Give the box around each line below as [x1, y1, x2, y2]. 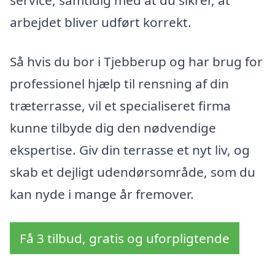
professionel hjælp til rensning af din [10, 74, 229, 92]
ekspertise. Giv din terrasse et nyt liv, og [10, 141, 250, 158]
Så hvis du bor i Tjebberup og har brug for [10, 52, 263, 70]
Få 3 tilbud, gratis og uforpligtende [20, 229, 230, 247]
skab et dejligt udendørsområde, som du [10, 163, 255, 180]
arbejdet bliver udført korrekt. [10, 14, 192, 31]
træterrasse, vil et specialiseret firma [10, 96, 231, 114]
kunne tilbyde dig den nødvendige [10, 118, 216, 136]
